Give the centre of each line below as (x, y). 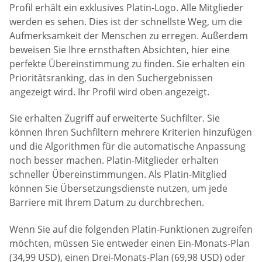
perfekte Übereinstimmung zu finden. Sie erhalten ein (127, 63)
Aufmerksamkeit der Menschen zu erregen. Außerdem (129, 35)
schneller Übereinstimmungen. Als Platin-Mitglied (118, 175)
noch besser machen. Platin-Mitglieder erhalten (114, 161)
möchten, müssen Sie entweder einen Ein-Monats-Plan (130, 243)
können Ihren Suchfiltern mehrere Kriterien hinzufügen (131, 132)
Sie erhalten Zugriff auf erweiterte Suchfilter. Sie (115, 118)
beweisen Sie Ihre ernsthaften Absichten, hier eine (120, 49)
